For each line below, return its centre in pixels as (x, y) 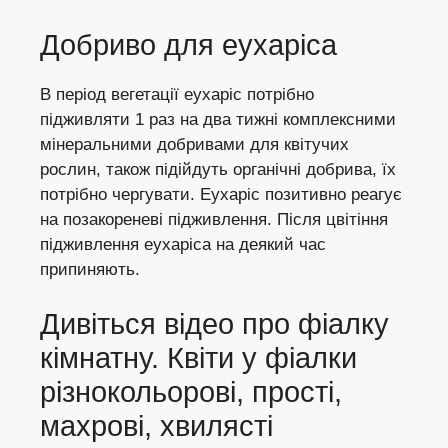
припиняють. (90, 269)
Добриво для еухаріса (188, 44)
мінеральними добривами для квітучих (194, 144)
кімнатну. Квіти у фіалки (198, 358)
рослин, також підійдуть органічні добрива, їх (218, 169)
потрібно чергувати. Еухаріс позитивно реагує (221, 194)
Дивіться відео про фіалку (214, 324)
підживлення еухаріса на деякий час (183, 244)
